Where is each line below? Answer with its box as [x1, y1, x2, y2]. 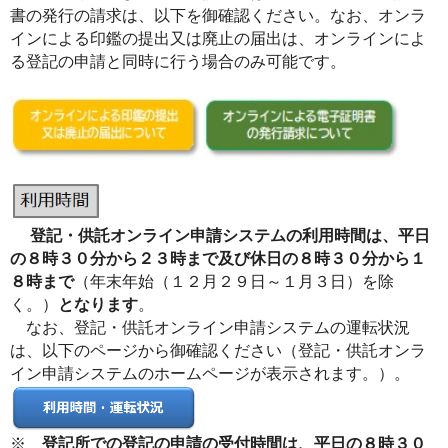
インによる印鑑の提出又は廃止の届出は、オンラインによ [10, 30, 426, 47]
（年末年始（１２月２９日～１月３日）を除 [74, 273, 394, 290]
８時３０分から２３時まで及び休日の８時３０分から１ [26, 250, 426, 267]
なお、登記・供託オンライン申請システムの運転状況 [10, 319, 410, 336]
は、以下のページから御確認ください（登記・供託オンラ [10, 342, 426, 359]
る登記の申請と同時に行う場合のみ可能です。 [10, 53, 346, 70]
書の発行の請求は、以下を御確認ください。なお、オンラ [10, 7, 426, 24]
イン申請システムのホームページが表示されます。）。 [10, 365, 410, 382]
